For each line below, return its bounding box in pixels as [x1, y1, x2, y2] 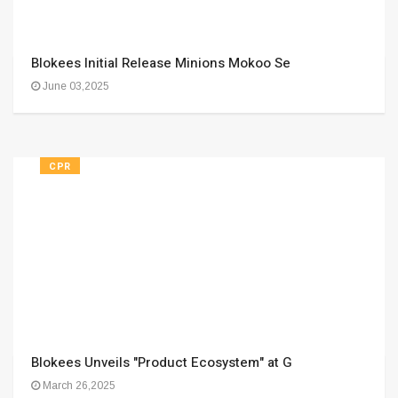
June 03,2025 [40, 80, 109, 92]
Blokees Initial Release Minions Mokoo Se [31, 53, 291, 73]
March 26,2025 [40, 379, 115, 392]
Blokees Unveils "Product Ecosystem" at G [31, 353, 292, 372]
